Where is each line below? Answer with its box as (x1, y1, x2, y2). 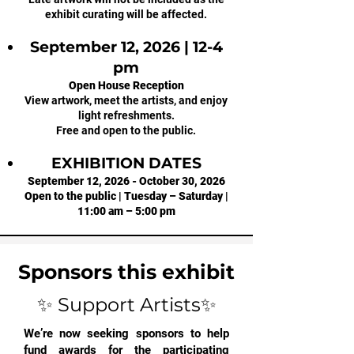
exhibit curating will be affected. (45, 7, 207, 21)
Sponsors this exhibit (18, 259, 235, 284)
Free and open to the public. (56, 123, 196, 137)
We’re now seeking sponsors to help (24, 326, 229, 341)
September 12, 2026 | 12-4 (29, 37, 223, 56)
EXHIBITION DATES (51, 153, 201, 172)
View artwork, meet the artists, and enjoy (24, 93, 228, 107)
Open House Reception (68, 78, 184, 92)
